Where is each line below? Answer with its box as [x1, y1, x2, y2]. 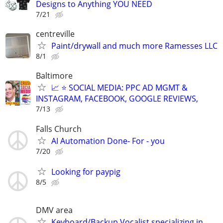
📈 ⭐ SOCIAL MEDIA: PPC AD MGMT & [51, 82, 188, 94]
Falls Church [36, 123, 82, 134]
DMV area [36, 204, 73, 216]
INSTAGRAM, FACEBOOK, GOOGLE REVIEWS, [36, 93, 198, 105]
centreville [36, 28, 75, 40]
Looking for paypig [51, 166, 120, 177]
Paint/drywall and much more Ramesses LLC [51, 40, 218, 52]
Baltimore [36, 70, 73, 82]
